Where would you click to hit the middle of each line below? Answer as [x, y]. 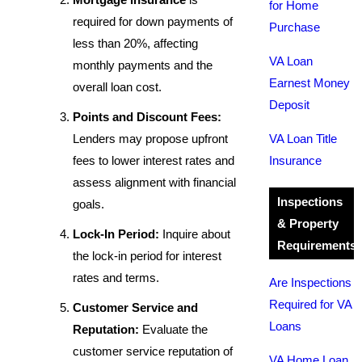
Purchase [294, 27]
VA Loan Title [303, 139]
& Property [307, 223]
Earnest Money [309, 83]
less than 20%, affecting [135, 43]
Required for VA [310, 304]
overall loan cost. [117, 87]
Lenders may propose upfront [150, 139]
